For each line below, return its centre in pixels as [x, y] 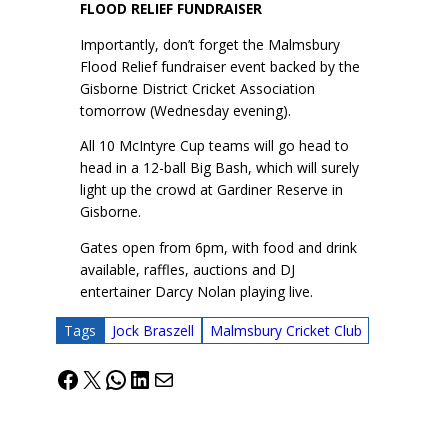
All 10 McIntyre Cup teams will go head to [214, 146]
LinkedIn [174, 378]
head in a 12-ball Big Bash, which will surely [219, 168]
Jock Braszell [152, 330]
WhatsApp [160, 378]
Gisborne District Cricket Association [197, 88]
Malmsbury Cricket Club [285, 330]
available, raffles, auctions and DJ [187, 270]
